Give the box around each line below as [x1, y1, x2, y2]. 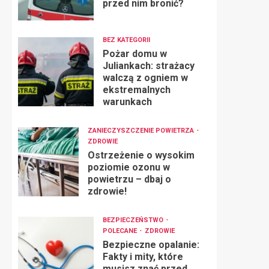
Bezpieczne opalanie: [102, 239, 199, 250]
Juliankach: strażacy [102, 60, 195, 71]
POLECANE [102, 227, 139, 235]
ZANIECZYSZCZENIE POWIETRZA [88, 127, 196, 134]
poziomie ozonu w [88, 162, 170, 173]
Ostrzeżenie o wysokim [88, 150, 195, 161]
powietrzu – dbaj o [88, 174, 171, 185]
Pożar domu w [102, 48, 167, 59]
